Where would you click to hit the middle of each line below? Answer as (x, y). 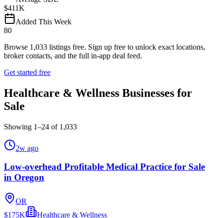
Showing (19, 127)
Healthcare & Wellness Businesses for (98, 93)
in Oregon (24, 178)
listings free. (67, 47)
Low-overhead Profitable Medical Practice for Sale (104, 167)
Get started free (27, 72)
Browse (17, 47)
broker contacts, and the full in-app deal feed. (73, 55)
